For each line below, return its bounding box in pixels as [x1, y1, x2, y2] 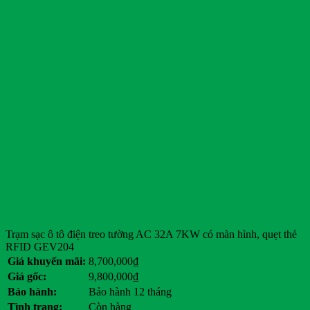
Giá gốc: [8, 271, 46, 283]
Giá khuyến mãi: [8, 255, 86, 268]
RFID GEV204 [6, 241, 74, 253]
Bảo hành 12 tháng [89, 286, 172, 298]
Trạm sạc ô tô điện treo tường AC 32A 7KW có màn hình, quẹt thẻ [6, 228, 297, 241]
